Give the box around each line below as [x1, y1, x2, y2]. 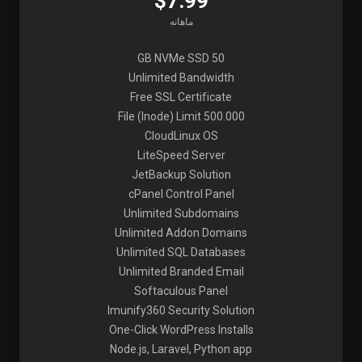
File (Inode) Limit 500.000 [117, 110, 245, 123]
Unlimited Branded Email [118, 265, 244, 278]
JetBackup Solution [131, 168, 231, 181]
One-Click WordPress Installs [108, 323, 254, 336]
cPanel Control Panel [128, 187, 234, 200]
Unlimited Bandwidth [128, 71, 234, 84]
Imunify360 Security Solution [107, 304, 255, 317]
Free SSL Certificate [130, 90, 232, 103]
